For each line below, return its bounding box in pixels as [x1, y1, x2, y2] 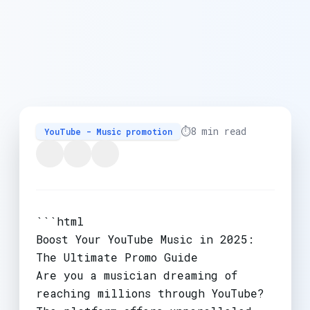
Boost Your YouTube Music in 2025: [35, 231, 254, 246]
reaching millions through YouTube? [35, 285, 264, 300]
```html [35, 213, 84, 228]
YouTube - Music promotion [44, 125, 172, 137]
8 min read [190, 124, 246, 138]
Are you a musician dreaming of [35, 267, 237, 282]
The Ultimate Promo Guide [35, 249, 198, 264]
